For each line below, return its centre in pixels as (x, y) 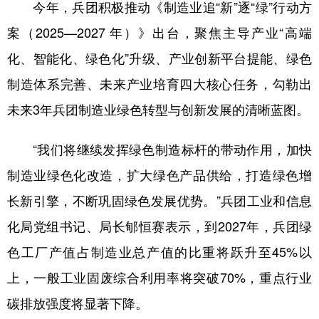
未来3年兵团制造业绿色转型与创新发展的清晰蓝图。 (158, 109)
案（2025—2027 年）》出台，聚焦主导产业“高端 (159, 32)
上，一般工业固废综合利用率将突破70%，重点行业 (159, 277)
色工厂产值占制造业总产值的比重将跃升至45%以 (159, 251)
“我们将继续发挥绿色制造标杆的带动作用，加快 (159, 149)
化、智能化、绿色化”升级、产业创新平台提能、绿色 (159, 58)
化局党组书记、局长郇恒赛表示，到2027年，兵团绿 (159, 226)
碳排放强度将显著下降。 (78, 303)
